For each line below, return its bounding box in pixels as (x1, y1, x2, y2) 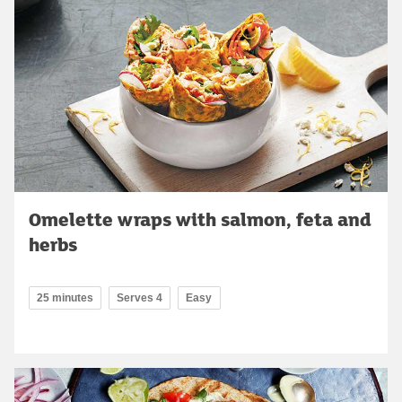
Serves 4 (117, 292, 162, 305)
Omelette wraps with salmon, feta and (29, 205, 371, 233)
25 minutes (37, 292, 93, 305)
